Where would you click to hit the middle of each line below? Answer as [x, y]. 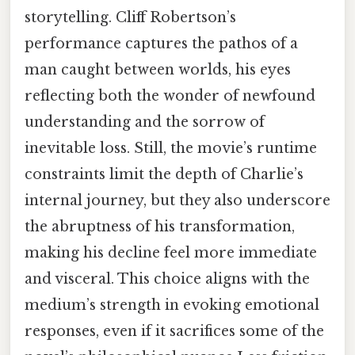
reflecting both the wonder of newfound [170, 96]
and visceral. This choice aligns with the [167, 279]
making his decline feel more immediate [171, 253]
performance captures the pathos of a [161, 44]
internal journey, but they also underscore [177, 201]
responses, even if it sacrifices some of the [174, 332]
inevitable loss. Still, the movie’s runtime [171, 149]
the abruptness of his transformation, [160, 227]
